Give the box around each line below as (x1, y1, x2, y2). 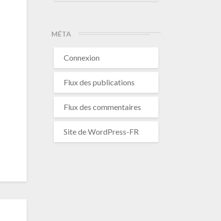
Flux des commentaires (63, 102, 141, 111)
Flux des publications (63, 77, 135, 87)
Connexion (63, 53, 100, 62)
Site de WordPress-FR (63, 127, 139, 136)
